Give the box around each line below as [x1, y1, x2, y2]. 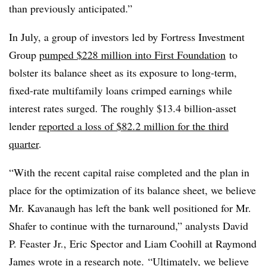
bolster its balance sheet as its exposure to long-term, [9, 65, 237, 80]
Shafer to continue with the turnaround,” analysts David [9, 218, 248, 233]
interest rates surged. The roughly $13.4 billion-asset [9, 101, 236, 115]
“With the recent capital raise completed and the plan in [9, 165, 249, 179]
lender [9, 119, 39, 133]
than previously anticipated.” [9, 1, 132, 15]
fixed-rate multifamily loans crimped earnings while [9, 83, 232, 97]
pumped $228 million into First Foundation [39, 47, 226, 62]
